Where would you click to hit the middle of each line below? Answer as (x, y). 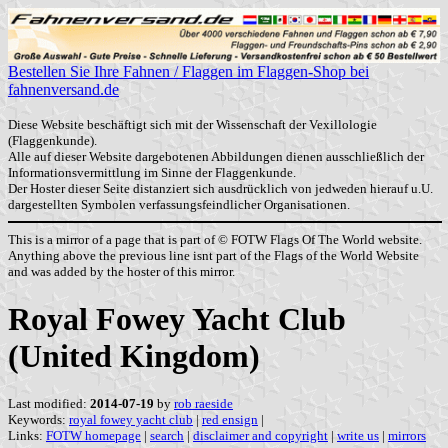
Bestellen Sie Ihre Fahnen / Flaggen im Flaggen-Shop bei (188, 72)
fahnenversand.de (63, 90)
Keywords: (38, 420)
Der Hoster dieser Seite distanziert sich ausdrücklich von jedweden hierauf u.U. (220, 189)
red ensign (230, 420)
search (167, 436)
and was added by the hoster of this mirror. (121, 271)
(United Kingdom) (134, 355)
